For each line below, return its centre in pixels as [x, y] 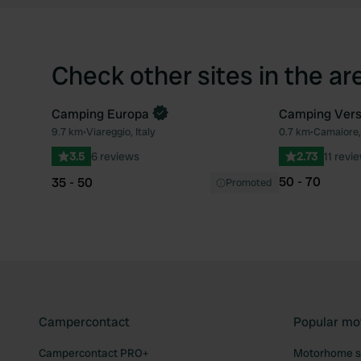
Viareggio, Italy [121, 132]
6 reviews [115, 156]
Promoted [248, 183]
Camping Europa [100, 114]
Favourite [275, 139]
